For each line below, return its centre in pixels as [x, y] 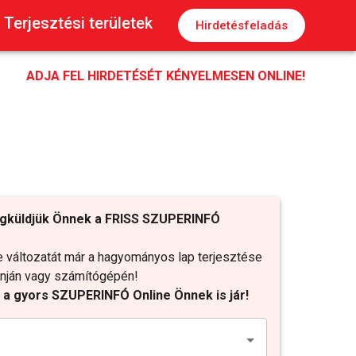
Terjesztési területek [78, 23]
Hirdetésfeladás [242, 25]
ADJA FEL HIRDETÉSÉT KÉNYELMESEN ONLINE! [166, 76]
